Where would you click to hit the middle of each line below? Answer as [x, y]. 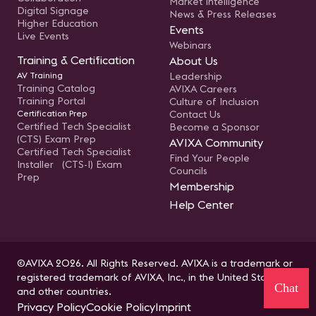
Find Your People [209, 158]
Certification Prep [52, 113]
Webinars [190, 45]
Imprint [173, 307]
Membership [202, 186]
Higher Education [57, 23]
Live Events [43, 36]
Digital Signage [53, 11]
